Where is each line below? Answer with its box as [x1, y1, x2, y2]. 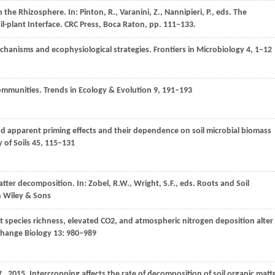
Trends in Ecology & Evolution [42, 86, 152, 96]
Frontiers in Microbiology [152, 45, 244, 55]
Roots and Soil [197, 179, 249, 189]
